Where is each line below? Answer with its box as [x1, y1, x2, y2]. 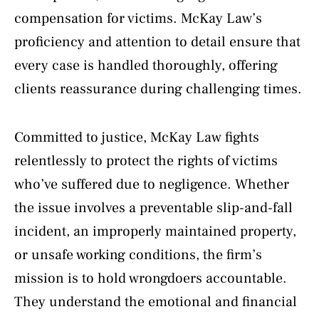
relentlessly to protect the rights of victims [14, 151, 278, 170]
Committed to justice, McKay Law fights [14, 127, 259, 147]
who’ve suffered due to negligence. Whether [14, 174, 289, 194]
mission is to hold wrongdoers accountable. [14, 268, 287, 288]
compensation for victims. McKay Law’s [14, 9, 262, 28]
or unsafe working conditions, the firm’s [14, 245, 262, 264]
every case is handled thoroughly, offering [14, 56, 278, 75]
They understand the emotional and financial [14, 292, 297, 311]
